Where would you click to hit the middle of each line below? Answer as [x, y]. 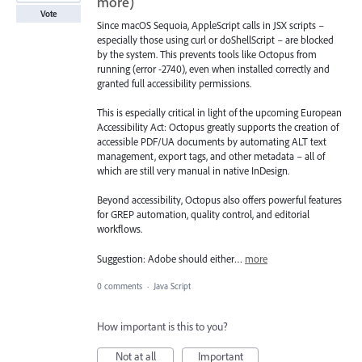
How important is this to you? [162, 326]
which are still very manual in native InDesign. [193, 171]
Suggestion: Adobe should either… [171, 258]
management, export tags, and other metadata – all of [211, 156]
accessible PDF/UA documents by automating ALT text [212, 142]
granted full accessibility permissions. [174, 84]
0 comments [120, 286]
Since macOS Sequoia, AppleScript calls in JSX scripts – [210, 25]
